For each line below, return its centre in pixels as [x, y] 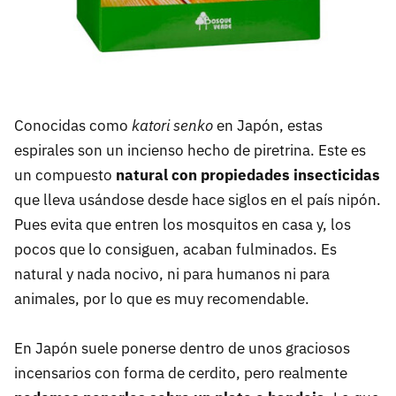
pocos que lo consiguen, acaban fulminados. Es [175, 250]
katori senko [172, 126]
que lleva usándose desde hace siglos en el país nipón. [198, 200]
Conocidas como [73, 126]
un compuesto [65, 175]
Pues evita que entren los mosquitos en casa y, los [183, 225]
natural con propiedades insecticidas [248, 175]
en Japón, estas [268, 126]
